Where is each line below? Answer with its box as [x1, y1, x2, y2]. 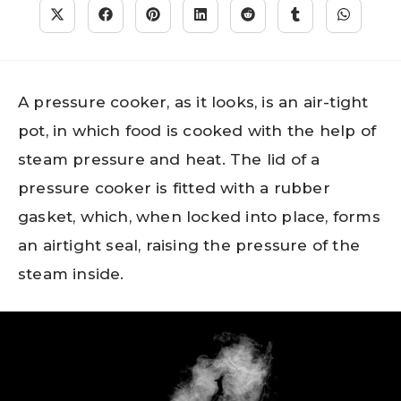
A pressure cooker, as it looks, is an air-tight [18, 93, 369, 111]
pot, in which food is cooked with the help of [18, 122, 377, 140]
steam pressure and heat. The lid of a [18, 150, 320, 168]
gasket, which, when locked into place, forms [18, 208, 380, 226]
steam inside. [18, 265, 124, 283]
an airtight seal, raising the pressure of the [18, 236, 361, 254]
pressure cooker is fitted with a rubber [18, 179, 330, 197]
